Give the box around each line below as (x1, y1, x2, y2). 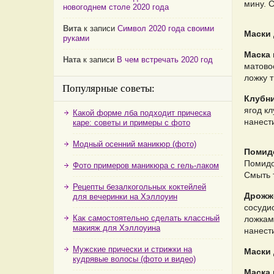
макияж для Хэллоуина (73, 223, 160, 232)
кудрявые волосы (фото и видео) (73, 254, 196, 264)
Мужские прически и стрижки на (73, 245, 192, 254)
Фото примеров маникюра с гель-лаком (73, 161, 219, 170)
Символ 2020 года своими (117, 24, 214, 33)
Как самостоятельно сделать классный (73, 213, 220, 223)
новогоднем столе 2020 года (63, 2, 169, 12)
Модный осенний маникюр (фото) (73, 139, 196, 149)
